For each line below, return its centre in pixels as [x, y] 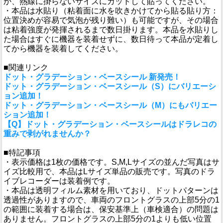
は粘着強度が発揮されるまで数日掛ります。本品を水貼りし [111, 30]
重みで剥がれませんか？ [47, 134]
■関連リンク [26, 68]
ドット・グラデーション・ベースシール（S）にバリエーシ [110, 87]
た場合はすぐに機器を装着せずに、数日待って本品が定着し [111, 39]
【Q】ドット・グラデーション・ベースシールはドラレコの [110, 124]
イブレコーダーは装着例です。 [59, 181]
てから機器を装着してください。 [63, 49]
